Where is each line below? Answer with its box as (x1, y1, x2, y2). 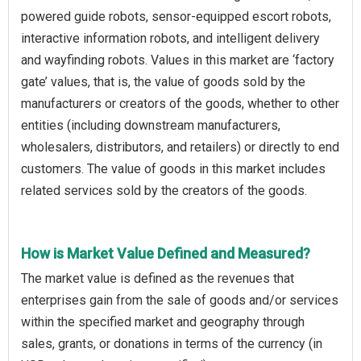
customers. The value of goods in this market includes (21, 160, 326, 176)
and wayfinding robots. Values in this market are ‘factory (21, 52, 334, 68)
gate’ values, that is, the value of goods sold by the (21, 73, 305, 89)
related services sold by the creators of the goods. (21, 182, 307, 198)
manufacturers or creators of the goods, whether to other (21, 95, 339, 111)
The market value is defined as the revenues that (21, 270, 294, 286)
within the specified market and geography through (21, 313, 305, 330)
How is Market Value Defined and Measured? (21, 244, 310, 262)
